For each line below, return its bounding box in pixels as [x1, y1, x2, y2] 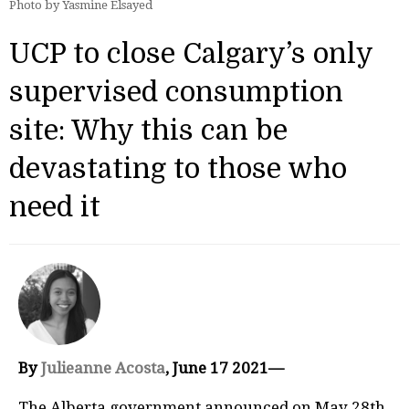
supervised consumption [9, 77, 343, 109]
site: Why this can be [9, 115, 288, 147]
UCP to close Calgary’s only [9, 38, 372, 70]
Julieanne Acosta [41, 359, 165, 378]
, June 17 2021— [165, 359, 284, 378]
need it [9, 192, 100, 224]
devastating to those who [9, 153, 347, 185]
